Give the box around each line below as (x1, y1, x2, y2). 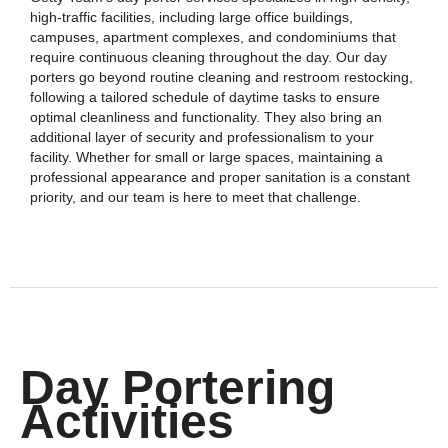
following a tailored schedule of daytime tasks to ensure (30, 89, 380, 105)
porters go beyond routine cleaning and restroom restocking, (30, 69, 413, 85)
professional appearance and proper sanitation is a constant (30, 169, 410, 185)
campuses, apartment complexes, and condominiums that (30, 29, 396, 45)
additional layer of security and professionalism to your (30, 129, 374, 145)
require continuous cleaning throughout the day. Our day (30, 49, 387, 65)
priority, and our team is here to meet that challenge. (30, 189, 361, 205)
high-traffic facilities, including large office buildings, (30, 9, 353, 25)
